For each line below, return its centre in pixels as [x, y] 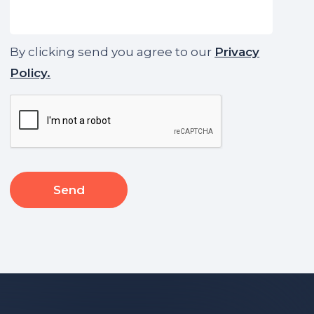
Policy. [30, 73]
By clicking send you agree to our [112, 52]
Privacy [237, 52]
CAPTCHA [41, 102]
